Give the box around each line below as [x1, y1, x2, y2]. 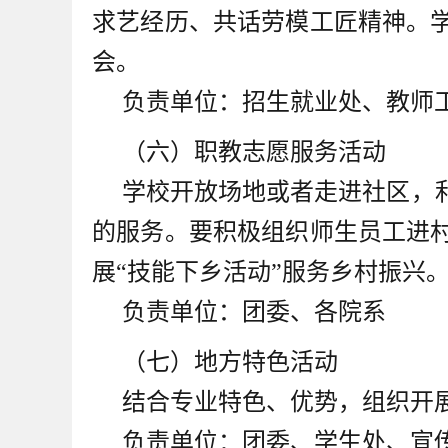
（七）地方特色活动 [122, 349, 338, 375]
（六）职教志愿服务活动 [122, 139, 386, 165]
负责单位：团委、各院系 [122, 299, 386, 325]
